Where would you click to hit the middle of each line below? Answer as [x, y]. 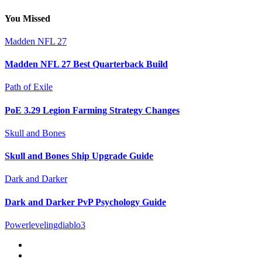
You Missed [27, 18]
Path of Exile [29, 87]
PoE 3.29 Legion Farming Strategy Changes [92, 110]
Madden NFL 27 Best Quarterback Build [86, 64]
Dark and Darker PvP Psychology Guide [85, 202]
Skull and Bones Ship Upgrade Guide [79, 156]
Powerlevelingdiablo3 [45, 225]
